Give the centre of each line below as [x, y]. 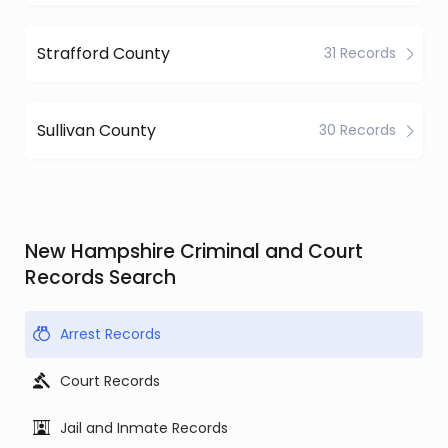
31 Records [360, 53]
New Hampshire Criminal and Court [194, 251]
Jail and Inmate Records [144, 428]
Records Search [100, 277]
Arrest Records [110, 334]
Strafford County [103, 53]
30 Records [357, 130]
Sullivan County [96, 130]
